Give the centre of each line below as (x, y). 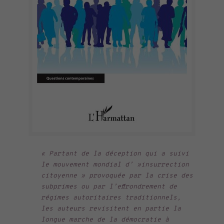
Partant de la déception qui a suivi (119, 154)
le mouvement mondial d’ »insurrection (115, 165)
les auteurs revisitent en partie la (111, 209)
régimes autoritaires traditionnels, (111, 198)
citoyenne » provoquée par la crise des (117, 176)
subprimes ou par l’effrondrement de (109, 187)
